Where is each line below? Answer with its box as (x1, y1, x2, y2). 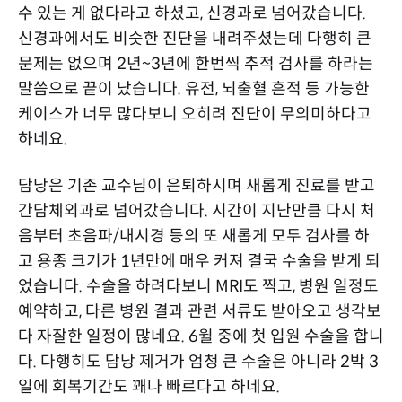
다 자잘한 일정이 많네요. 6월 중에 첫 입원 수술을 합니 (18, 326, 384, 346)
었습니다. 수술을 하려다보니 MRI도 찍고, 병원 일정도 (18, 275, 379, 296)
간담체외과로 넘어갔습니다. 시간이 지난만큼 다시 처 (18, 200, 375, 221)
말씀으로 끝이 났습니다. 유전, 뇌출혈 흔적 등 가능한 (18, 78, 370, 99)
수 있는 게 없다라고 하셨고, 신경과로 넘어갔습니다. (18, 3, 366, 23)
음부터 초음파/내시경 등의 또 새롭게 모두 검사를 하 (18, 225, 370, 246)
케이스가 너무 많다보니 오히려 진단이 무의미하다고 (18, 103, 371, 124)
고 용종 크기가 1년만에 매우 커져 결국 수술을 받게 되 (18, 250, 380, 271)
